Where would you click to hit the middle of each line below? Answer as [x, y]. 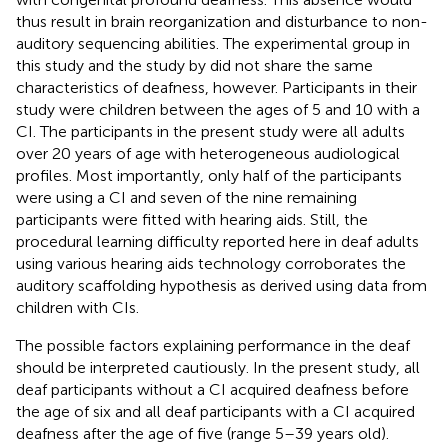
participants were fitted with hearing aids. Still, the [192, 220]
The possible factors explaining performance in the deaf [213, 346]
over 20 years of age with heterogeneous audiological [208, 154]
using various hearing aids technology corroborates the [211, 264]
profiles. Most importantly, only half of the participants [209, 176]
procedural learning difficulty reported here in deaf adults [217, 242]
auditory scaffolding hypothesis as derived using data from [221, 286]
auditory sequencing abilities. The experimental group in [213, 44]
